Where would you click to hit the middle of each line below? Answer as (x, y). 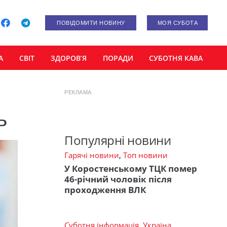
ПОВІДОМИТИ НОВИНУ (91, 23)
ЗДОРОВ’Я (68, 58)
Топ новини (145, 155)
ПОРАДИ (118, 58)
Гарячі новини (92, 155)
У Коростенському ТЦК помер (131, 168)
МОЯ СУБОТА (178, 23)
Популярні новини (118, 140)
